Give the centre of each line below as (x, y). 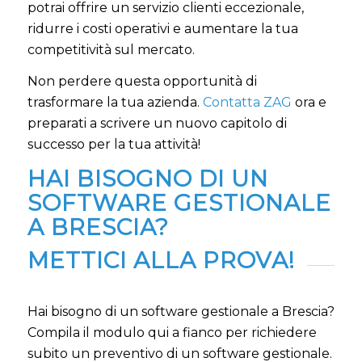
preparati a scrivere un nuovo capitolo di (157, 124)
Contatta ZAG (247, 103)
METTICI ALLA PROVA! (161, 261)
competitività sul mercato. (111, 49)
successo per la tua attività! (114, 145)
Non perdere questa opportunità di (142, 82)
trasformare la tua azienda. (115, 103)
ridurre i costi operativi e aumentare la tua (162, 28)
